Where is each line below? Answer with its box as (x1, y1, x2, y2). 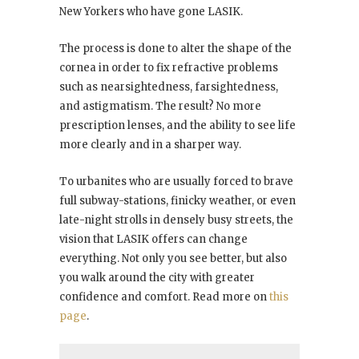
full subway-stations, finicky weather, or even (59, 193, 296, 208)
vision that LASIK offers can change (59, 232, 248, 246)
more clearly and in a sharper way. (59, 137, 241, 151)
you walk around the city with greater (59, 270, 255, 284)
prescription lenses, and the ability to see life (59, 118, 296, 132)
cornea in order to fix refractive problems (59, 60, 278, 75)
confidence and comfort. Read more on (59, 289, 269, 304)
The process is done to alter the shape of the (59, 41, 292, 55)
